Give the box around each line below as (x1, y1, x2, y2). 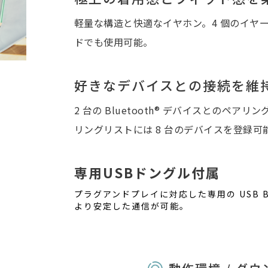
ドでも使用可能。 (74, 35, 153, 49)
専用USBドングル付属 (74, 163, 220, 182)
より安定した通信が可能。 (74, 200, 189, 212)
